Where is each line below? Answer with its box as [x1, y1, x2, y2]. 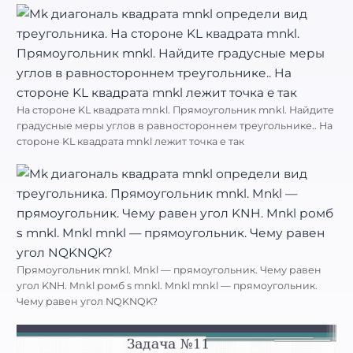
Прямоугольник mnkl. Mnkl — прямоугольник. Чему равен [17, 264, 321, 277]
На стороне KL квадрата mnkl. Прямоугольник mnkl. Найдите [17, 104, 334, 117]
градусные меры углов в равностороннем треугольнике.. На [17, 120, 333, 132]
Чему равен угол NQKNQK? [17, 295, 158, 308]
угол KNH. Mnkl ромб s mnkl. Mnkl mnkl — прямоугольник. [17, 280, 318, 292]
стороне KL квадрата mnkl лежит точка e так [17, 136, 244, 148]
